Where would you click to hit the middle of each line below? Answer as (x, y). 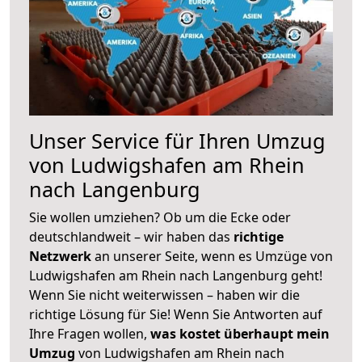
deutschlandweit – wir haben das (131, 236)
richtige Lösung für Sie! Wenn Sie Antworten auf (176, 314)
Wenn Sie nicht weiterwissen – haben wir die (164, 295)
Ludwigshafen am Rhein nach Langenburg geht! (176, 275)
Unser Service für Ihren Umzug (177, 140)
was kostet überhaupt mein (240, 333)
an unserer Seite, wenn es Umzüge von (214, 256)
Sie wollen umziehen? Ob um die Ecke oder (160, 217)
